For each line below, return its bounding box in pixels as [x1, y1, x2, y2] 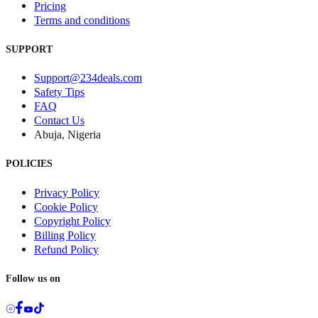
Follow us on [6, 273, 60, 284]
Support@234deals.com [34, 71, 142, 85]
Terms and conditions [34, 13, 130, 27]
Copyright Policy [34, 214, 111, 229]
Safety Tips [34, 85, 84, 99]
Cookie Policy [34, 200, 98, 214]
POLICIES [6, 158, 53, 170]
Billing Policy [34, 229, 96, 243]
